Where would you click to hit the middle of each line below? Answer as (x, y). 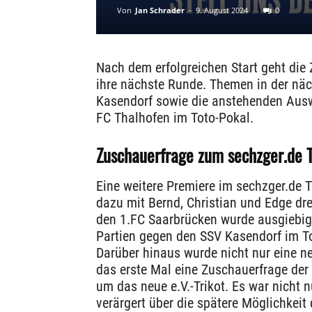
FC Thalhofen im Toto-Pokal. (175, 118)
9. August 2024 (222, 10)
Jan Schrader (160, 10)
